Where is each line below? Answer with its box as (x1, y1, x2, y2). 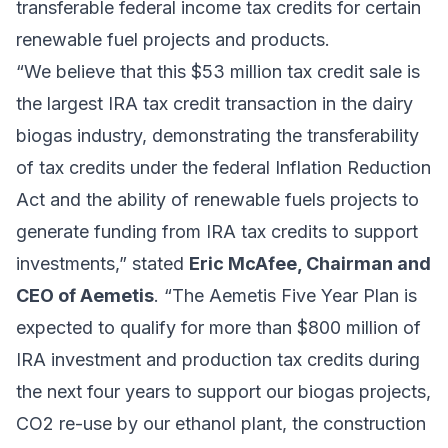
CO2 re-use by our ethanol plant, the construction (16, 413, 426, 435)
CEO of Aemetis (16, 285, 154, 307)
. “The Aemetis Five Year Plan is (154, 285, 417, 307)
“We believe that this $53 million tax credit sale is (16, 61, 420, 83)
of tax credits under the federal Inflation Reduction (16, 157, 431, 179)
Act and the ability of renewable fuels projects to (16, 189, 419, 211)
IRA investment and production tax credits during (16, 349, 420, 371)
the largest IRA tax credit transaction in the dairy (16, 93, 413, 115)
